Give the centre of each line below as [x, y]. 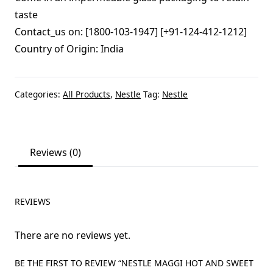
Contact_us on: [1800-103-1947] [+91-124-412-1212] [131, 31]
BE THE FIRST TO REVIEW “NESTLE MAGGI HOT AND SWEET [134, 263]
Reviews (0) [56, 153]
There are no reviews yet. [73, 235]
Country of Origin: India [69, 48]
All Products [87, 94]
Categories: [39, 94]
